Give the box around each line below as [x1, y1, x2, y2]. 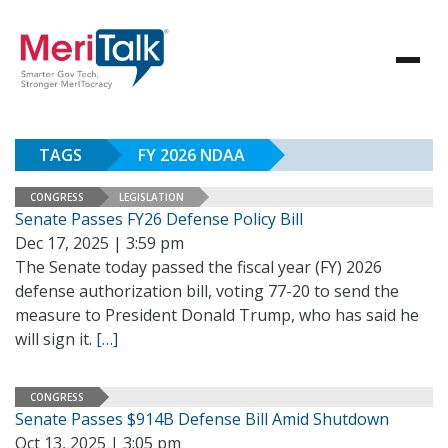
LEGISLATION [119, 189, 184, 204]
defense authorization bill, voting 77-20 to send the [15, 280, 399, 302]
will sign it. [15, 328, 96, 350]
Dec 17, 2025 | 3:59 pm [15, 232, 184, 254]
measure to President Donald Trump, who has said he [15, 304, 419, 326]
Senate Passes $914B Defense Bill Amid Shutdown [15, 408, 389, 430]
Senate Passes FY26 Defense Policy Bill [15, 208, 303, 230]
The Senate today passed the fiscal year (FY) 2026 [15, 256, 382, 278]
